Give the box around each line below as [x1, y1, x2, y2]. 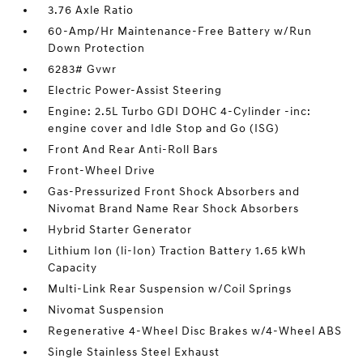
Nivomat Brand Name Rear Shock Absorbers [48, 202, 300, 216]
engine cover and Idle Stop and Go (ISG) [48, 122, 280, 135]
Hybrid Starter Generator [48, 223, 193, 237]
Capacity [48, 261, 98, 275]
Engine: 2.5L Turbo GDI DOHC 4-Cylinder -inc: [48, 105, 312, 118]
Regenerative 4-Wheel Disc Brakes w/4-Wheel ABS [48, 324, 343, 338]
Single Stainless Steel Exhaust [48, 345, 220, 359]
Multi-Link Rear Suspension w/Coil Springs [48, 282, 293, 296]
